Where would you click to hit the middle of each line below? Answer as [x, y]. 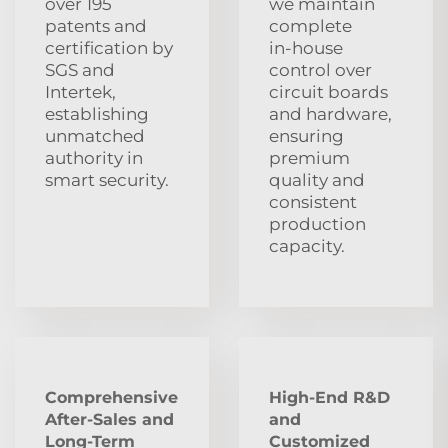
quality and [317, 179]
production [317, 223]
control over [320, 69]
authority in [94, 157]
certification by [109, 47]
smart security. [107, 179]
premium [309, 157]
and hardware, [330, 113]
